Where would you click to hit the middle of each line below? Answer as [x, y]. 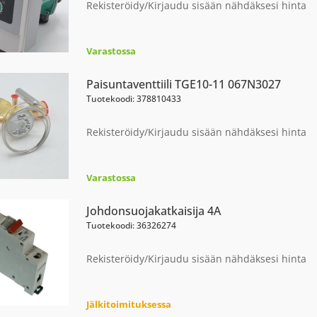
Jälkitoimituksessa [128, 304]
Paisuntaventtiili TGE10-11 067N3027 [183, 84]
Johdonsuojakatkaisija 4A [153, 211]
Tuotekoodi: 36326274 [131, 225]
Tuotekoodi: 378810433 [133, 99]
